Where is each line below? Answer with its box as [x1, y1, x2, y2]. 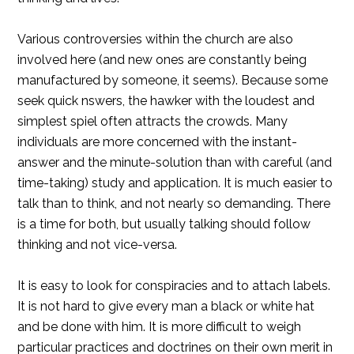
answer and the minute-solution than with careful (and [17, 155, 333, 170]
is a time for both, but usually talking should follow [17, 217, 311, 232]
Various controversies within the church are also [17, 32, 294, 47]
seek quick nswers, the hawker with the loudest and [17, 93, 315, 108]
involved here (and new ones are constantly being [17, 52, 307, 67]
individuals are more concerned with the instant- [17, 134, 298, 149]
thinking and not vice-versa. [17, 237, 178, 252]
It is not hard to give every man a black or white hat [17, 299, 315, 314]
